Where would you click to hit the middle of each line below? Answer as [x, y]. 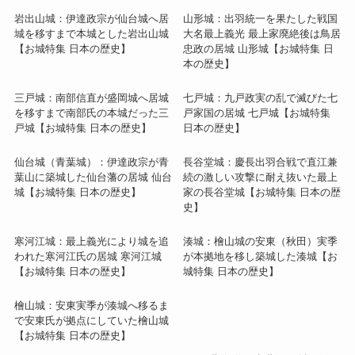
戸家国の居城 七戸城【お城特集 [257, 113]
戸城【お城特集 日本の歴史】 [82, 128]
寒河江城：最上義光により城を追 [91, 242]
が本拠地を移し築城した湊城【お [260, 257]
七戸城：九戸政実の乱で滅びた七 [260, 98]
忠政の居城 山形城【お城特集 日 [258, 49]
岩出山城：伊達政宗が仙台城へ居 [91, 19]
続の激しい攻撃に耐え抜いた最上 [260, 177]
